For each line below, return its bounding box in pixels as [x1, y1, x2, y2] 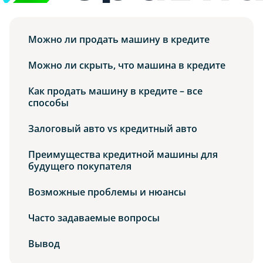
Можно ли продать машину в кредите [28, 33, 210, 46]
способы [28, 96, 69, 109]
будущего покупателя [28, 160, 131, 173]
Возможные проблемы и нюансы [28, 186, 186, 198]
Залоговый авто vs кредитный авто [28, 122, 197, 135]
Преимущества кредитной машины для [28, 148, 218, 161]
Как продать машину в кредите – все [28, 85, 203, 97]
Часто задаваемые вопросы [28, 211, 160, 224]
